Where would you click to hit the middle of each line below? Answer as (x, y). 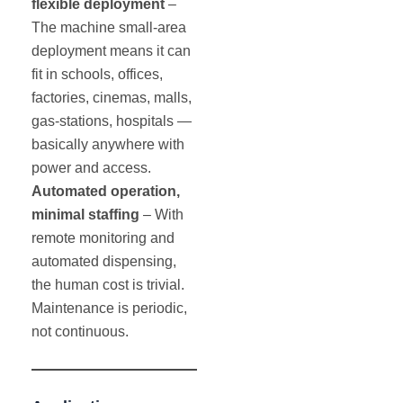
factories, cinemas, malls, (112, 98)
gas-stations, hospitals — (112, 121)
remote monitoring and (103, 238)
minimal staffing (85, 215)
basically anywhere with (108, 145)
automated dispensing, (104, 262)
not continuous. (80, 332)
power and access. (91, 168)
